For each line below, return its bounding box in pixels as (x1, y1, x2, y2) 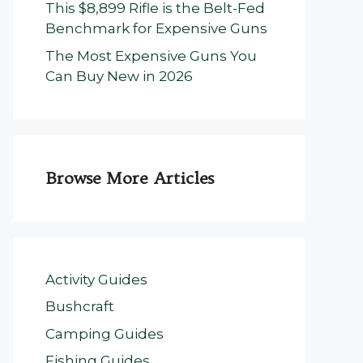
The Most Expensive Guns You (45, 47, 257, 64)
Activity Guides (45, 271, 147, 288)
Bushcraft (45, 298, 114, 314)
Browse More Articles (45, 167, 214, 188)
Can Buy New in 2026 (45, 67, 193, 84)
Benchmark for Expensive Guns (45, 20, 267, 36)
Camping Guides (45, 325, 164, 342)
